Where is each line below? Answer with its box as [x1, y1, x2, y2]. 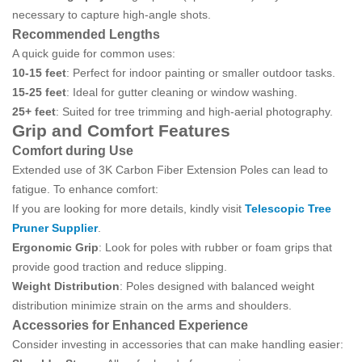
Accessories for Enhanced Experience [12, 318, 248, 332]
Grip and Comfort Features [12, 121, 230, 140]
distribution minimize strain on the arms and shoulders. [12, 299, 292, 312]
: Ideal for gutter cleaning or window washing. [66, 86, 297, 99]
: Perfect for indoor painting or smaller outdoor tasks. [66, 66, 335, 79]
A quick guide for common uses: [12, 47, 175, 60]
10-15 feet [12, 66, 66, 79]
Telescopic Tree [245, 202, 331, 215]
